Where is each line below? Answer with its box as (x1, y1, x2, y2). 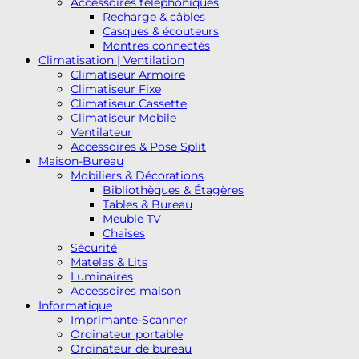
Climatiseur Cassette (71, 95, 187, 111)
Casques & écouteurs (103, 23, 219, 38)
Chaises (103, 225, 145, 240)
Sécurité (71, 240, 117, 255)
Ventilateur (71, 124, 132, 139)
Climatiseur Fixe (71, 81, 161, 96)
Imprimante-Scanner (71, 312, 188, 327)
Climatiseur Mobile (71, 110, 176, 125)
